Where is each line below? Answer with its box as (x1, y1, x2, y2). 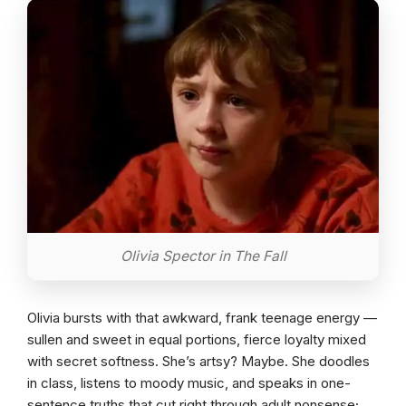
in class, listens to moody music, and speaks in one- (27, 374, 351, 392)
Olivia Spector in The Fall (120, 246, 286, 265)
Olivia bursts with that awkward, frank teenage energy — (27, 309, 377, 327)
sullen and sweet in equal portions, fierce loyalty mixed (27, 331, 366, 349)
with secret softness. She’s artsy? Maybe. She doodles (27, 353, 370, 371)
